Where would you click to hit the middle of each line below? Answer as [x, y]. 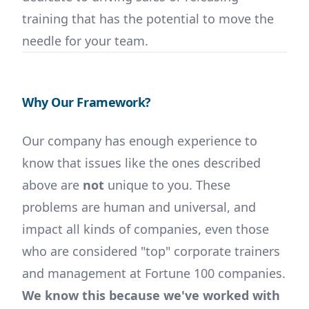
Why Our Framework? [87, 102]
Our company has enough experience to [140, 141]
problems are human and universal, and [139, 207]
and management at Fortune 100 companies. [154, 273]
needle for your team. [85, 41]
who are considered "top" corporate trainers [151, 251]
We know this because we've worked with [151, 295]
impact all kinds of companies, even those [146, 229]
